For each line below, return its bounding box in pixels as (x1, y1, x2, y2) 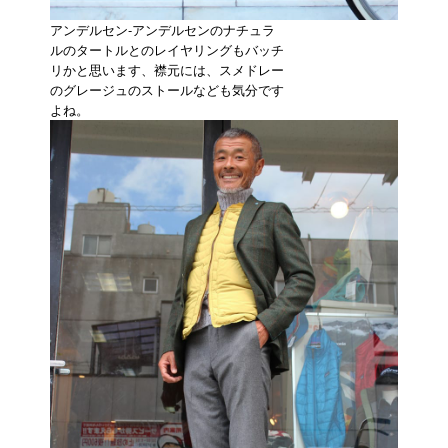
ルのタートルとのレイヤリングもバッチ (50, 40, 284, 59)
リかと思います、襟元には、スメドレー (50, 60, 284, 79)
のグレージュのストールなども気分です (50, 80, 284, 99)
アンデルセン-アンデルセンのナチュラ (50, 20, 275, 39)
